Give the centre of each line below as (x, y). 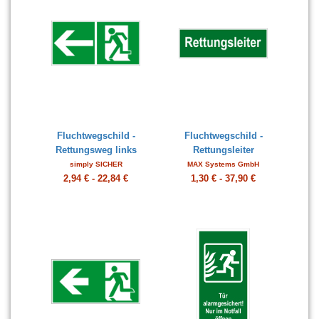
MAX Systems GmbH (223, 164)
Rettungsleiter (223, 150)
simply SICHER (96, 164)
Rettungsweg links (96, 150)
